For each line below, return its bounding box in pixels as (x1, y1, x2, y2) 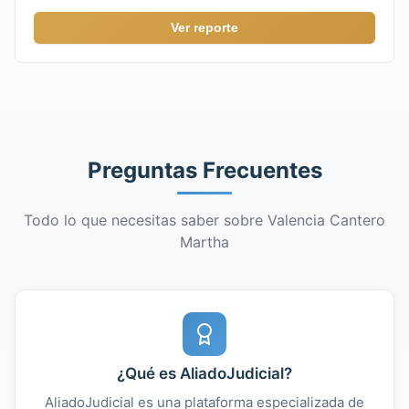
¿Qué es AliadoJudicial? (117, 363, 292, 383)
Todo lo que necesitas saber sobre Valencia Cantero (24, 210, 385, 229)
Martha (180, 232, 229, 251)
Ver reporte (171, 19, 238, 35)
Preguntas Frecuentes (87, 156, 322, 184)
